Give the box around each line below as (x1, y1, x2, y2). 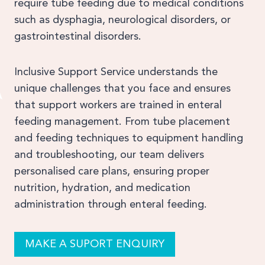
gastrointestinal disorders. (14, 31, 141, 42)
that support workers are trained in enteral (14, 99, 222, 111)
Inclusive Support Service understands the (14, 66, 218, 77)
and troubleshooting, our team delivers (14, 149, 204, 160)
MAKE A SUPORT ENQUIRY (25, 238, 164, 250)
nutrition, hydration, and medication (14, 182, 190, 193)
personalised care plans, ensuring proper (14, 166, 209, 177)
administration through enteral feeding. (14, 199, 207, 210)
